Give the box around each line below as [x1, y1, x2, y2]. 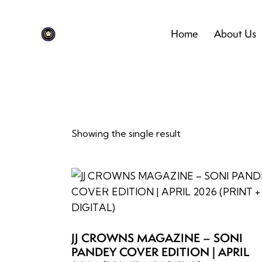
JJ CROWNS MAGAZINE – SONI [71, 229, 243, 246]
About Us [213, 27, 256, 41]
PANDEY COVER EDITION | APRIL [71, 243, 249, 260]
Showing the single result [71, 127, 181, 140]
